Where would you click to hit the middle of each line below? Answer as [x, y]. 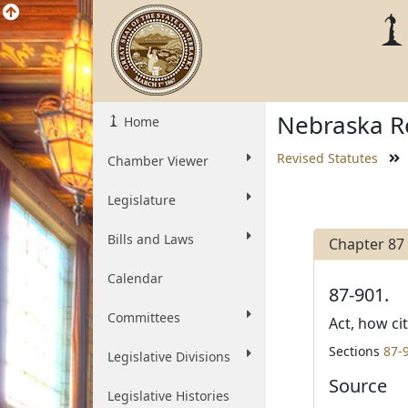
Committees [144, 317]
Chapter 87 [366, 244]
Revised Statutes [327, 158]
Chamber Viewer [158, 161]
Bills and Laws [151, 239]
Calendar [135, 278]
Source [357, 386]
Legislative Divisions [169, 357]
